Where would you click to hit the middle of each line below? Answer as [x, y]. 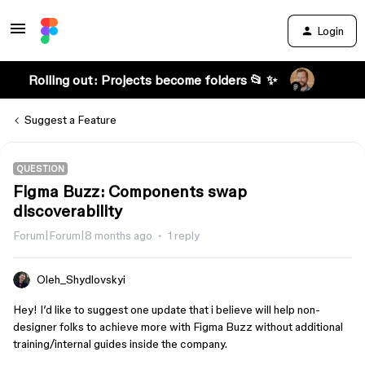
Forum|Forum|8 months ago [83, 235]
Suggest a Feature [70, 120]
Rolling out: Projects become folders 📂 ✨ [152, 80]
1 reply [184, 235]
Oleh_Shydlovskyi [81, 279]
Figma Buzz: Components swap [130, 191]
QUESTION [40, 169]
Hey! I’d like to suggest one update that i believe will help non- [167, 310]
